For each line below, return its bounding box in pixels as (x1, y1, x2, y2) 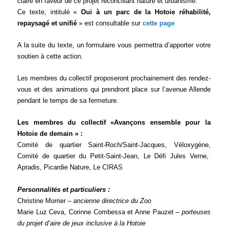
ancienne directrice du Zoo (73, 196, 152, 205)
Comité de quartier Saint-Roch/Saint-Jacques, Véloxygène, (17, 141, 211, 149)
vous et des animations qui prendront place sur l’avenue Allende (17, 85, 211, 94)
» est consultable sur (77, 19, 143, 27)
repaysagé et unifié (17, 19, 77, 27)
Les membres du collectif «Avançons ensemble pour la (17, 119, 211, 127)
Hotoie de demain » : (17, 130, 83, 138)
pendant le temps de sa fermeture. (17, 97, 119, 105)
